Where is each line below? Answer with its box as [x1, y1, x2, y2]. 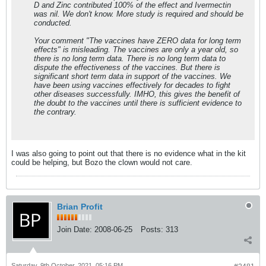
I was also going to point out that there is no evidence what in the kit [11, 149, 246, 158]
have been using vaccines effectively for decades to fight [34, 81, 230, 90]
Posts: [141, 225, 163, 234]
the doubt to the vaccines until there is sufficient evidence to [34, 99, 242, 107]
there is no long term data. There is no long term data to [34, 54, 226, 63]
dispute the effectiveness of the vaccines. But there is [34, 63, 220, 72]
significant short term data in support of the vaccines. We [34, 72, 231, 81]
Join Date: [57, 225, 92, 234]
